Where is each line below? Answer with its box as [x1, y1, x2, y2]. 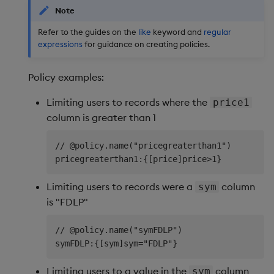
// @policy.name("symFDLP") [55, 224, 182, 235]
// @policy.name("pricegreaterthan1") [55, 140, 231, 150]
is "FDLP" [46, 195, 88, 208]
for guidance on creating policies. [83, 39, 210, 49]
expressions [38, 39, 83, 49]
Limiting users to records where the [46, 95, 210, 108]
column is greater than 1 [46, 111, 156, 124]
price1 [212, 96, 250, 108]
